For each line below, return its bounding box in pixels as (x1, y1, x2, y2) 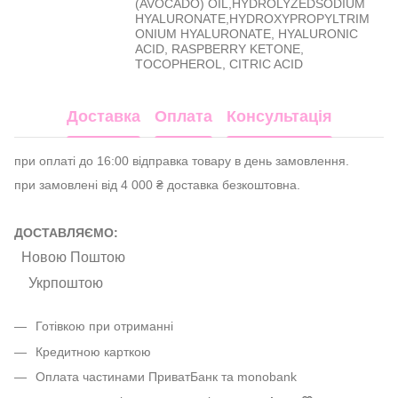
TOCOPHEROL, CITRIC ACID (135, 57, 303, 72)
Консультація (226, 107, 332, 125)
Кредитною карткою (36, 344, 151, 359)
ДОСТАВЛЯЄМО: (14, 226, 118, 241)
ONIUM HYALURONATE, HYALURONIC (135, 27, 358, 42)
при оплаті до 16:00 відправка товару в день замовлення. (14, 154, 353, 169)
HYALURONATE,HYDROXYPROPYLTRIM (135, 12, 370, 27)
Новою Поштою (21, 250, 125, 266)
